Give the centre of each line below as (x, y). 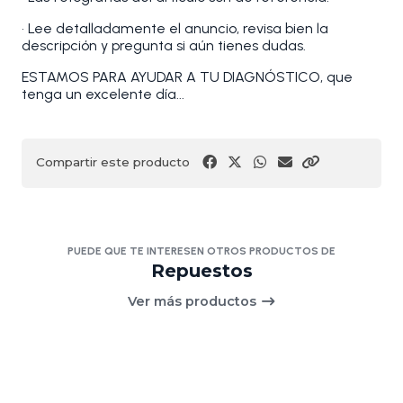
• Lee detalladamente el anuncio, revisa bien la (175, 29)
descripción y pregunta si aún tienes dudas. (164, 46)
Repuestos (201, 271)
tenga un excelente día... (103, 94)
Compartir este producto (113, 162)
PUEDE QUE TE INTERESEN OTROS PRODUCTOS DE (201, 251)
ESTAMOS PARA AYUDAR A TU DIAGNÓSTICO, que (187, 77)
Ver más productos (193, 302)
